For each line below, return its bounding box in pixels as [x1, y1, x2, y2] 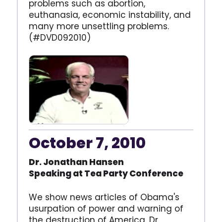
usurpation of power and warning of [28, 202, 183, 215]
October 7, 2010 [28, 132, 146, 154]
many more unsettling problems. [28, 20, 169, 32]
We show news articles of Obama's [28, 191, 179, 203]
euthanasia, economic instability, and [28, 8, 191, 21]
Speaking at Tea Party [28, 167, 129, 179]
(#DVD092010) [28, 31, 91, 44]
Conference [129, 167, 183, 179]
